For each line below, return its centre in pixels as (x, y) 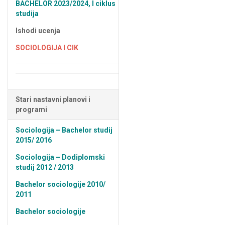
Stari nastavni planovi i (53, 99)
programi (31, 109)
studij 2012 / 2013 (45, 167)
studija (27, 14)
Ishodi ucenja (38, 31)
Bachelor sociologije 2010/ (61, 184)
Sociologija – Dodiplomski (60, 157)
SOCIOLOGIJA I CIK (47, 48)
